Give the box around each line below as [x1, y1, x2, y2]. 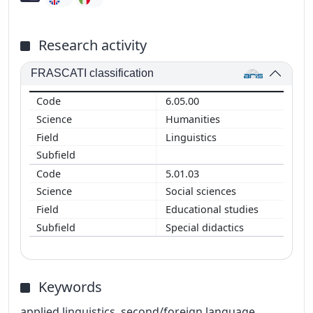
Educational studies [166, 202, 261, 216]
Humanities [166, 112, 223, 126]
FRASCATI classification [31, 67, 154, 80]
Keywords [38, 277, 102, 297]
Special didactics [166, 220, 247, 234]
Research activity [38, 35, 147, 54]
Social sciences [166, 184, 239, 198]
